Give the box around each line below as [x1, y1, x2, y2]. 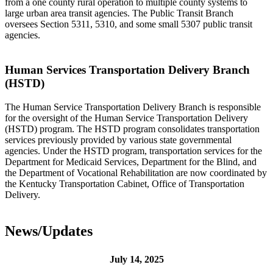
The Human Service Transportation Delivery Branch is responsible [5, 101, 261, 112]
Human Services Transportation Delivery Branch [5, 63, 250, 76]
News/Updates [5, 223, 93, 239]
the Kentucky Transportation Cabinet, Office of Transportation [5, 178, 244, 189]
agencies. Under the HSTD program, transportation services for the [5, 145, 262, 156]
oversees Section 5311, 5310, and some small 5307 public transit [5, 19, 252, 30]
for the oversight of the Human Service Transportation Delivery [5, 112, 248, 123]
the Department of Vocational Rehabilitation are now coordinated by [5, 167, 267, 178]
